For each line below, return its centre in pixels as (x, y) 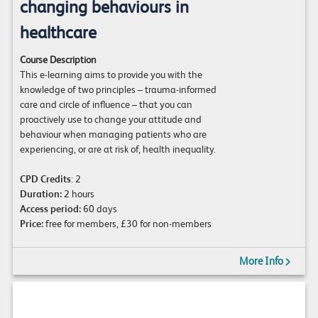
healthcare (58, 32)
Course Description (58, 59)
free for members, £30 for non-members (127, 223)
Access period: (50, 208)
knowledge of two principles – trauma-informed (118, 89)
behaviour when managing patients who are (113, 134)
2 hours (78, 193)
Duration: (40, 193)
